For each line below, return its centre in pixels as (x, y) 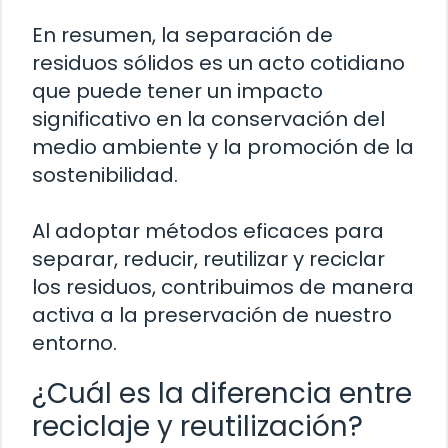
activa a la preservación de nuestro (212, 315)
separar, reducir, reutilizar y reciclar (208, 259)
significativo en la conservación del (208, 119)
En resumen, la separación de (182, 35)
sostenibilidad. (105, 175)
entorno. (74, 343)
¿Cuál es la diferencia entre (222, 394)
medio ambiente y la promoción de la (223, 147)
